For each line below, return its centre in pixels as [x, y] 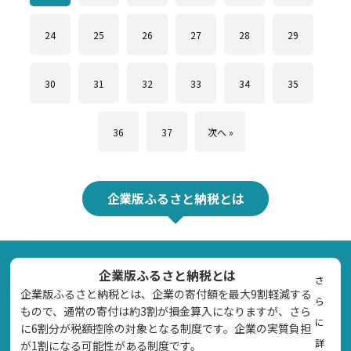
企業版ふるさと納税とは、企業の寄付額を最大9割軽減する [166, 293]
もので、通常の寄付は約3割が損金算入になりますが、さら [166, 311]
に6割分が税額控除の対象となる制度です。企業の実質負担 [166, 328]
